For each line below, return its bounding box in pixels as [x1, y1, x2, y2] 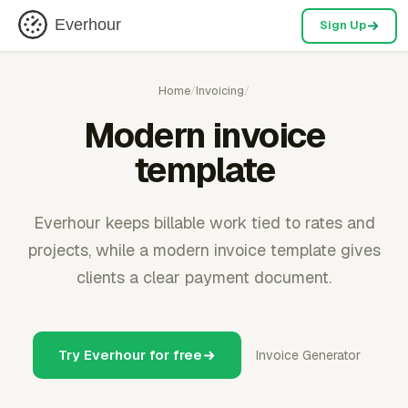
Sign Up [319, 17, 366, 33]
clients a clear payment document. [76, 267, 331, 288]
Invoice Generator [256, 347, 361, 363]
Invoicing [196, 83, 244, 98]
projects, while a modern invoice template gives [27, 240, 381, 260]
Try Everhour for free [58, 346, 202, 363]
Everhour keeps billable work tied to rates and [33, 212, 375, 233]
